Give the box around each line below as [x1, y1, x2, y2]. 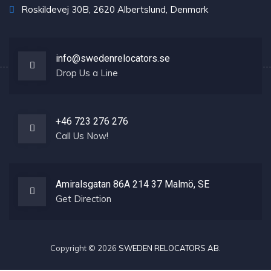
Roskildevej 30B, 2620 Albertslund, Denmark [19, 4, 208, 16]
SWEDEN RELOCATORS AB [119, 243, 219, 253]
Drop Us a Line [56, 67, 118, 79]
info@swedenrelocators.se [56, 53, 170, 65]
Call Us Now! [56, 130, 108, 142]
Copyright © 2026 [50, 243, 119, 253]
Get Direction [56, 193, 111, 205]
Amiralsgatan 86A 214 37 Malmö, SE [56, 178, 209, 191]
